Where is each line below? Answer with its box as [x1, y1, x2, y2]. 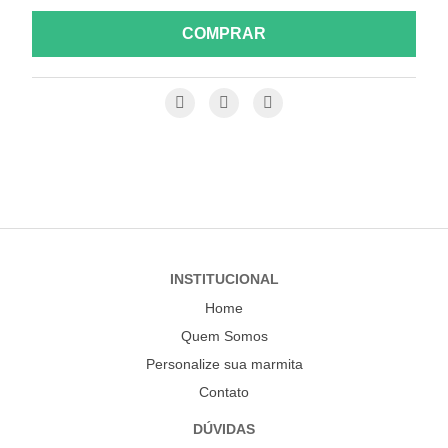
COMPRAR [181, 25, 266, 43]
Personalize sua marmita [145, 356, 303, 373]
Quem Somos [180, 328, 268, 345]
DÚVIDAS [193, 421, 255, 438]
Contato [199, 384, 249, 401]
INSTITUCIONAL [169, 271, 279, 288]
